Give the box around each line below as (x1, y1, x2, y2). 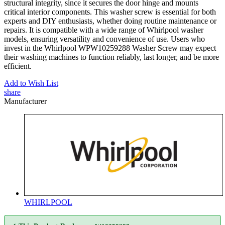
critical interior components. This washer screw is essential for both (4, 7, 216, 16)
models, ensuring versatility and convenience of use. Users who (4, 34, 205, 43)
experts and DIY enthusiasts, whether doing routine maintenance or (4, 16, 216, 25)
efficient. (4, 61, 34, 70)
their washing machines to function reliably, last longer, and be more (4, 52, 219, 61)
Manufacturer (4, 96, 47, 105)
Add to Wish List (4, 78, 58, 87)
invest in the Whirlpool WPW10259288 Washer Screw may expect (4, 43, 216, 52)
